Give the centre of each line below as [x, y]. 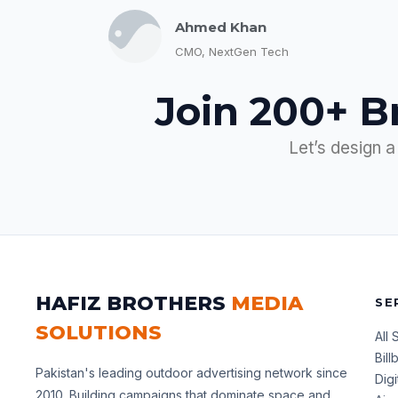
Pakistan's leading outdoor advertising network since [191, 373]
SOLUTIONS [99, 333]
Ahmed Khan [221, 27]
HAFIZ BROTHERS [133, 304]
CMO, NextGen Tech [232, 51]
